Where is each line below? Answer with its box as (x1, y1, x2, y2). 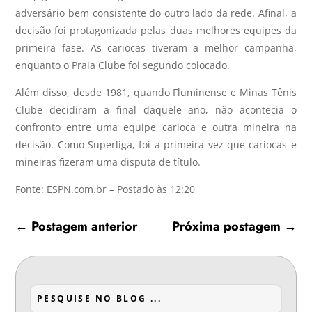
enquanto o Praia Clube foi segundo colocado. (15, 58, 231, 72)
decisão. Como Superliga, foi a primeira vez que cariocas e (15, 137, 297, 151)
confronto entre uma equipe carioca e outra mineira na (15, 120, 297, 134)
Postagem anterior (31, 217, 138, 235)
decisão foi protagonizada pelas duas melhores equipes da (15, 23, 297, 37)
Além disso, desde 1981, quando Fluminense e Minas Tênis (15, 85, 297, 99)
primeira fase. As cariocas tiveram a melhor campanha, (15, 40, 297, 54)
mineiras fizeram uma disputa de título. (15, 155, 201, 169)
